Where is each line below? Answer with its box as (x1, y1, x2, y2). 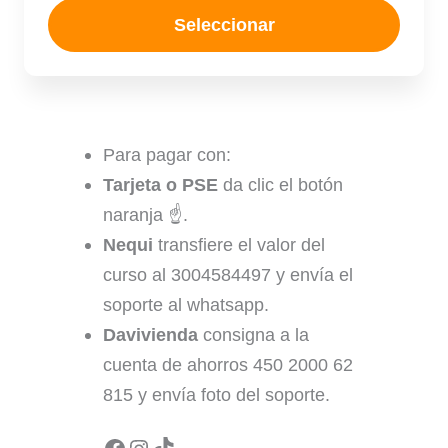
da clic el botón (218, 174, 343, 195)
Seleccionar (173, 14, 275, 35)
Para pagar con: (103, 144, 231, 165)
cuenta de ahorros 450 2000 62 (103, 354, 353, 375)
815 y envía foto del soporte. (103, 384, 330, 405)
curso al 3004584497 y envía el (103, 264, 353, 285)
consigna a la (198, 324, 309, 345)
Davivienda (103, 324, 198, 345)
